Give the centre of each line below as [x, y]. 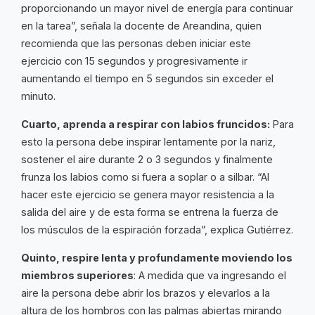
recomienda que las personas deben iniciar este [136, 44]
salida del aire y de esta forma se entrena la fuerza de [150, 212]
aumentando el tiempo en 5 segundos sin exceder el [147, 79]
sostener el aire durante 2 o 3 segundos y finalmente [147, 160]
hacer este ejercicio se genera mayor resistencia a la [148, 195]
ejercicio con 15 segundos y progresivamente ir [134, 61]
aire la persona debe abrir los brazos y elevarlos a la [146, 293]
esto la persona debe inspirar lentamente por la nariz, [148, 142]
